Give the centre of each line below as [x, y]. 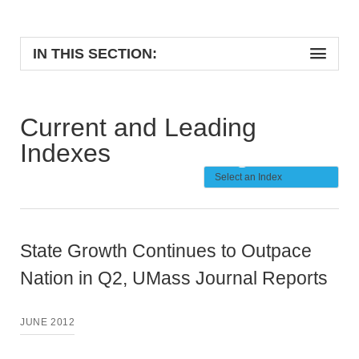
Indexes [65, 153]
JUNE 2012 [48, 322]
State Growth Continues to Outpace [166, 251]
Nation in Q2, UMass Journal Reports [174, 278]
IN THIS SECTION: [95, 54]
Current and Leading [138, 127]
